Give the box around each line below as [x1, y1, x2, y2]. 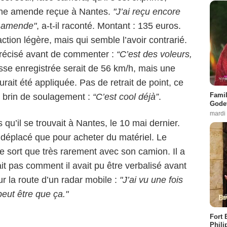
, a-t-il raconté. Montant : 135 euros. [36, 20, 181, 31]
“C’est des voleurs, [117, 49, 192, 59]
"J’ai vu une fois [120, 174, 183, 185]
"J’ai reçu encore [113, 6, 180, 17]
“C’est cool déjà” [93, 91, 159, 102]
